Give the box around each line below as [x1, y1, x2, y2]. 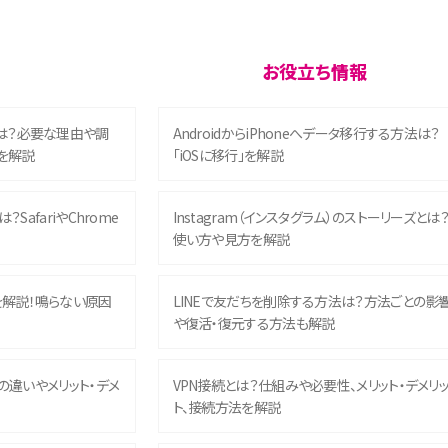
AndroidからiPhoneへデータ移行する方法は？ [172, 123, 440, 144]
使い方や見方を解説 [172, 229, 290, 250]
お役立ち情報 [261, 58, 367, 85]
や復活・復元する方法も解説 [172, 313, 335, 334]
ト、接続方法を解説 [172, 397, 281, 418]
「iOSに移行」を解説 [172, 145, 283, 166]
